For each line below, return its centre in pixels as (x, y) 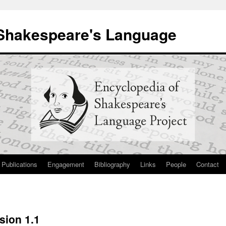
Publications (19, 164)
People (176, 164)
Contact (208, 164)
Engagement (66, 164)
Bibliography (112, 164)
